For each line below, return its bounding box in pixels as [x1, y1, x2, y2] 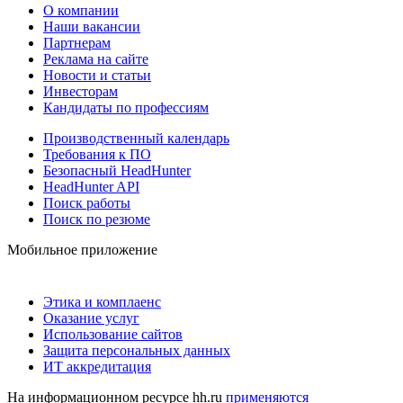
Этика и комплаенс [43, 293, 161, 309]
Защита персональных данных [43, 342, 230, 358]
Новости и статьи [43, 67, 151, 83]
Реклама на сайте [43, 50, 148, 67]
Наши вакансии [43, 18, 140, 34]
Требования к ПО [43, 146, 151, 162]
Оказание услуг [43, 309, 139, 326]
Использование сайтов [43, 326, 183, 342]
